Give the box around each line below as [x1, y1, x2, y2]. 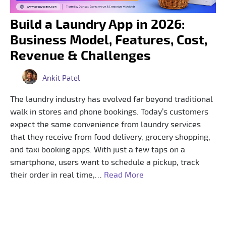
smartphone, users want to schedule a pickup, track [10, 158, 199, 166]
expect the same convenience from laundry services [10, 120, 201, 129]
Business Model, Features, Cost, [10, 33, 207, 47]
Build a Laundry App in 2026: [10, 18, 185, 31]
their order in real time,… [10, 171, 104, 179]
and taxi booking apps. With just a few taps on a [10, 145, 185, 154]
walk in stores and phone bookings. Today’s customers [10, 107, 208, 116]
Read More [104, 171, 144, 179]
